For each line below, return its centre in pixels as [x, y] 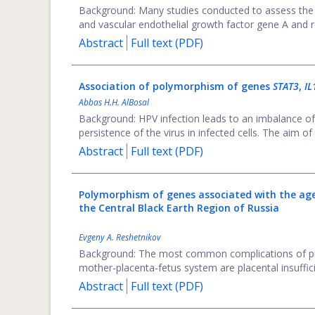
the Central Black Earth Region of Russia [179, 208]
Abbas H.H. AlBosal [114, 102]
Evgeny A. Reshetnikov [120, 237]
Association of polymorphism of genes [176, 86]
